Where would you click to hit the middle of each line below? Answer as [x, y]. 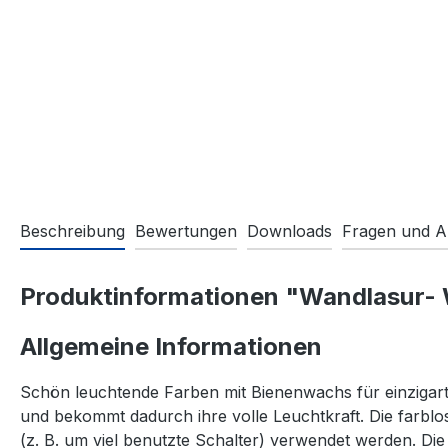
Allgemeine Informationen [171, 346]
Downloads [289, 231]
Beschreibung [72, 231]
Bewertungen [186, 231]
